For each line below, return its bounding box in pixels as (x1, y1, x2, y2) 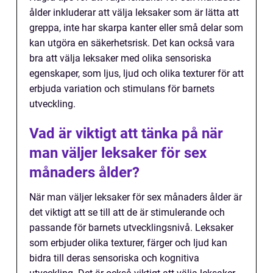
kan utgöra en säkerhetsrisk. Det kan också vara (29, 37, 235, 49)
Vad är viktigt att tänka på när (29, 125, 223, 143)
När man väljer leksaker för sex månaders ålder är (29, 191, 242, 204)
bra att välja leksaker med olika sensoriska (29, 52, 211, 65)
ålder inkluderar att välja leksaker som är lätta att (29, 7, 239, 19)
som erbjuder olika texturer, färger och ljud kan (29, 237, 227, 249)
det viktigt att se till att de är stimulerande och (29, 207, 225, 219)
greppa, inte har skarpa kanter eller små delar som (29, 22, 243, 34)
